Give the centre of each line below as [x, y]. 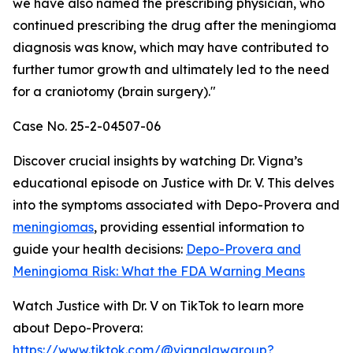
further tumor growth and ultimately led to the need [171, 69]
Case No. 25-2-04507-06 [87, 126]
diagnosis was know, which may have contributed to [171, 47]
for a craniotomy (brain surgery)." [114, 91]
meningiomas [53, 227]
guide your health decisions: [99, 249]
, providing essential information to [199, 227]
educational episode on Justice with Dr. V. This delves [173, 183]
